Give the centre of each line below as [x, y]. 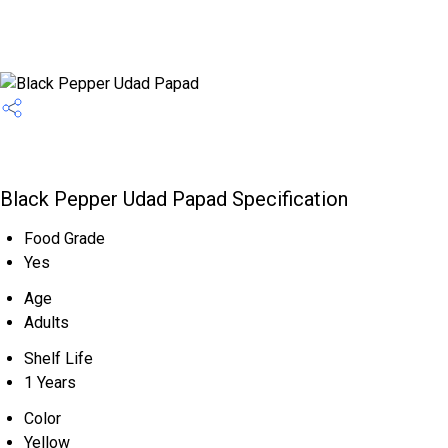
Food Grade [64, 238]
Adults [46, 322]
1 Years [50, 382]
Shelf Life [58, 358]
